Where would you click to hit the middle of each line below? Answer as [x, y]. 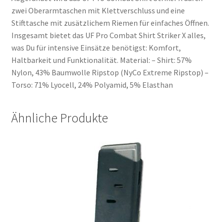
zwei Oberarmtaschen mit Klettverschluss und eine [98, 10]
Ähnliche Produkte [59, 118]
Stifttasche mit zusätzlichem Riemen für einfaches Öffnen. [110, 23]
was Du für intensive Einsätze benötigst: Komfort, [96, 47]
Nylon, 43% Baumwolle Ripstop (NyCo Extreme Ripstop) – [110, 72]
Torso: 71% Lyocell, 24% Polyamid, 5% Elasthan [92, 84]
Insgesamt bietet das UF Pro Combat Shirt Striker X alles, [108, 35]
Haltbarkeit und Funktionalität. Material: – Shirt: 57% [101, 60]
